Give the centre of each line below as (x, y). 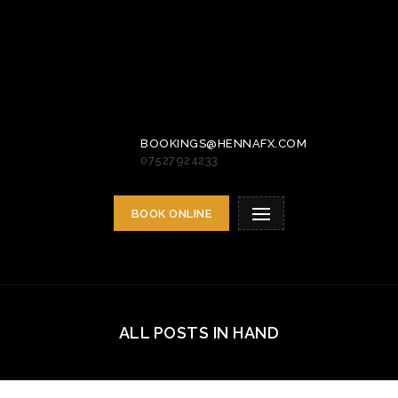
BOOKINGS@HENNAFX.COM (223, 143)
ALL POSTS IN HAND (199, 333)
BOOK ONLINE (171, 214)
